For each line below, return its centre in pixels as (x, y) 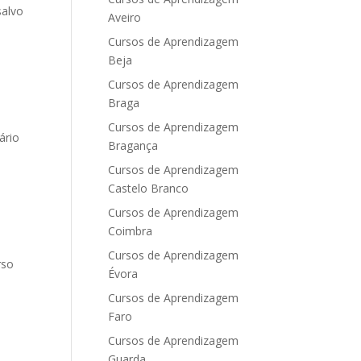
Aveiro (125, 17)
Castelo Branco (149, 188)
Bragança (133, 145)
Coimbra (131, 231)
